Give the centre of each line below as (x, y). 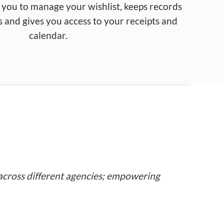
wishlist (104, 7)
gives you (43, 21)
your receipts (132, 21)
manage (48, 7)
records (166, 7)
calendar (47, 36)
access (77, 21)
